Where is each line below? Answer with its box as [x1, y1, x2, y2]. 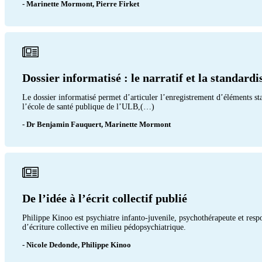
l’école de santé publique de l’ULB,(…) [22, 102, 154, 111]
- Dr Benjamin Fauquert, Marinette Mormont [22, 119, 171, 129]
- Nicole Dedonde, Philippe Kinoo [22, 240, 131, 249]
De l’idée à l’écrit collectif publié [22, 191, 187, 205]
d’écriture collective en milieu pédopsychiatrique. [22, 222, 186, 232]
